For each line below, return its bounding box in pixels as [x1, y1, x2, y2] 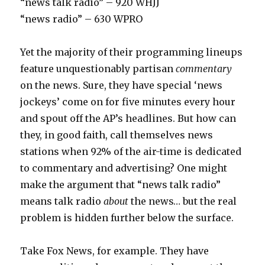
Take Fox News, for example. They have [20, 245, 209, 257]
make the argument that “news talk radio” [20, 179, 221, 191]
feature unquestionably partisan [20, 63, 176, 75]
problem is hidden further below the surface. [20, 212, 234, 224]
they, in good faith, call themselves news [20, 129, 214, 141]
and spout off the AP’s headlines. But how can [20, 112, 237, 125]
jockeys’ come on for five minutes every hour [20, 96, 236, 108]
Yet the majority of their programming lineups [20, 46, 243, 59]
